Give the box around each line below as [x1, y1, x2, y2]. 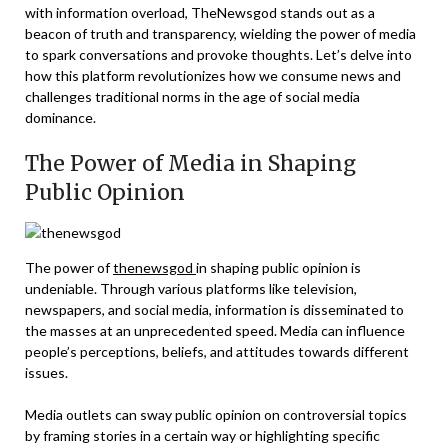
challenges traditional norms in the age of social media [25, 88, 360, 106]
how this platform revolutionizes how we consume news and [25, 67, 401, 85]
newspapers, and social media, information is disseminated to [25, 301, 404, 319]
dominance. [25, 109, 96, 127]
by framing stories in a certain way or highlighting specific [25, 427, 380, 445]
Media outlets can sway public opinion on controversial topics [25, 406, 407, 424]
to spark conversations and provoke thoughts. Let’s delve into [25, 46, 412, 64]
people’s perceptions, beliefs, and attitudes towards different [25, 343, 409, 361]
